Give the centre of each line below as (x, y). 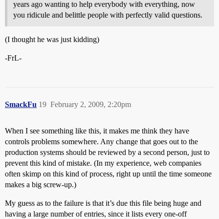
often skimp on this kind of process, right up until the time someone (108, 174)
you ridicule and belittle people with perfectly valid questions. (108, 15)
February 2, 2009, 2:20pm (91, 104)
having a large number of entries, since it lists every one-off (96, 214)
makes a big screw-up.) (41, 184)
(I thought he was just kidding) (52, 39)
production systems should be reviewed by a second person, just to (107, 152)
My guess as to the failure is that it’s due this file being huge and (103, 203)
